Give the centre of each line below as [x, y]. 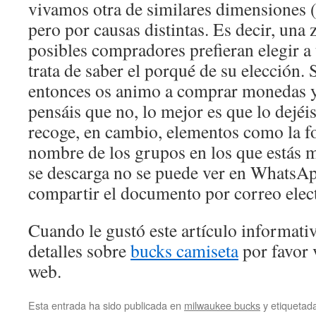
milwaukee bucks [222, 305]
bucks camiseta [184, 250]
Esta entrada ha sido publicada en [106, 305]
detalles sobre [79, 250]
